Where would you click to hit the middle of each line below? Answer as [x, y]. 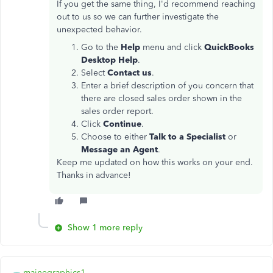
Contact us [129, 73]
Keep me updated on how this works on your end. [155, 162]
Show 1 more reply [105, 228]
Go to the [101, 47]
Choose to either [115, 137]
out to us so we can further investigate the [138, 17]
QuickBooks [229, 47]
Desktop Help [109, 60]
